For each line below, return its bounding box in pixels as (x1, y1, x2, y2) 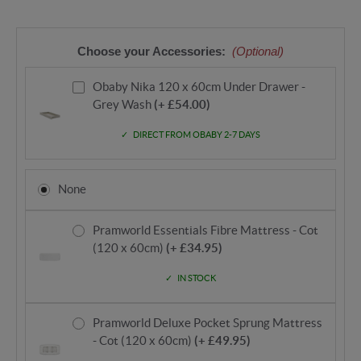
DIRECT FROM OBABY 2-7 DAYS (132, 130, 260, 140)
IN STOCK (176, 273, 216, 284)
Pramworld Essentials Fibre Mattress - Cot (92, 223, 318, 238)
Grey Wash (92, 98, 151, 112)
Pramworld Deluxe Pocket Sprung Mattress (92, 316, 322, 330)
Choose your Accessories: (77, 44, 230, 59)
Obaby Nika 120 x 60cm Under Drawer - (92, 80, 305, 94)
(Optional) (231, 44, 284, 59)
